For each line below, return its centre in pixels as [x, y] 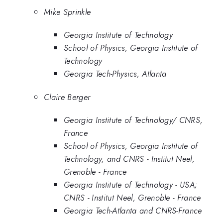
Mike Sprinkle [67, 12]
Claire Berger [67, 97]
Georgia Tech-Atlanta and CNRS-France [133, 211]
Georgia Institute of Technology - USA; [131, 185]
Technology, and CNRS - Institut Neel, [129, 159]
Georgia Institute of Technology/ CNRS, [133, 120]
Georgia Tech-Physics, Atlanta [115, 74]
